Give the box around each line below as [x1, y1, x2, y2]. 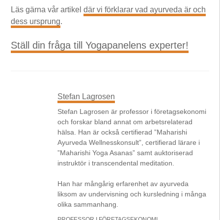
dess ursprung [11, 17, 61, 26]
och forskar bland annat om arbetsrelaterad [57, 117, 193, 126]
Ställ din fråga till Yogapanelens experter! [11, 39, 189, 51]
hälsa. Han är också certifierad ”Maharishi [57, 128, 188, 136]
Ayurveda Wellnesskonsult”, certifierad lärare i [57, 138, 200, 146]
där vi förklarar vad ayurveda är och [83, 5, 206, 14]
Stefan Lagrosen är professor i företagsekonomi [57, 107, 207, 115]
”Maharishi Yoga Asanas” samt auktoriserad [57, 148, 193, 157]
